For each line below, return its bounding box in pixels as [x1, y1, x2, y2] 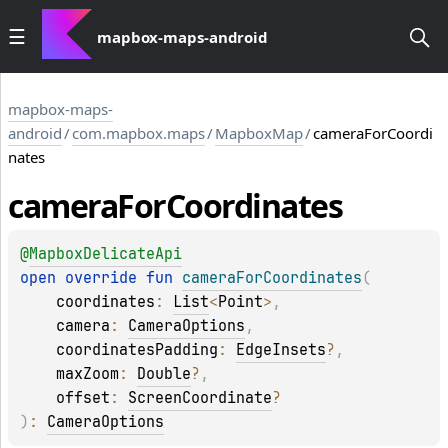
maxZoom [56, 364, 119, 385]
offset [56, 388, 110, 409]
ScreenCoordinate [128, 388, 272, 409]
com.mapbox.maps [72, 123, 205, 143]
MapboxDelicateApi [29, 244, 182, 265]
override [65, 268, 146, 289]
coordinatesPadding [56, 340, 218, 361]
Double [137, 364, 191, 385]
